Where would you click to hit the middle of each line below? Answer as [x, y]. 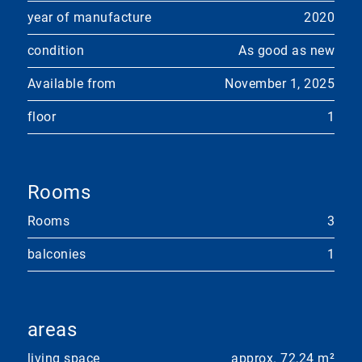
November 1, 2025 [280, 84]
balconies [57, 255]
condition [56, 51]
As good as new [287, 51]
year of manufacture [89, 18]
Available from [72, 84]
